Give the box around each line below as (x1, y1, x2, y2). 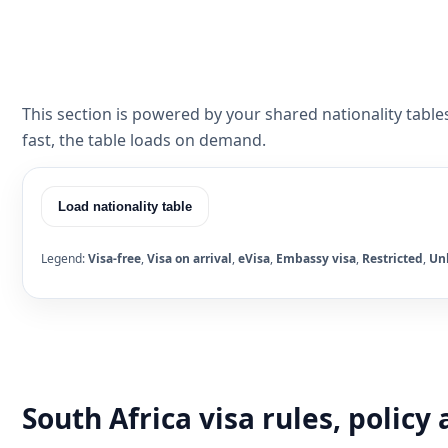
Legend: (41, 250, 88, 268)
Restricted (362, 250, 423, 268)
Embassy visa (276, 250, 356, 268)
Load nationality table (58, 199, 192, 215)
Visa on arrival (147, 250, 232, 268)
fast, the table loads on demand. (22, 129, 266, 152)
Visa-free (88, 250, 141, 268)
